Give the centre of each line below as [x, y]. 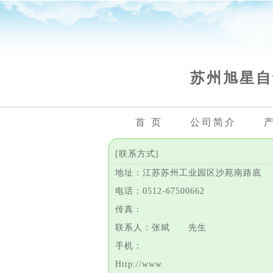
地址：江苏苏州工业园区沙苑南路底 [188, 173]
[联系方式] [137, 154]
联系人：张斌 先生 [170, 228]
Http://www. [140, 264]
